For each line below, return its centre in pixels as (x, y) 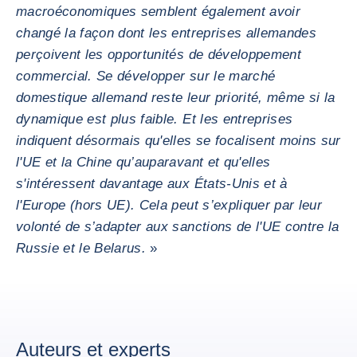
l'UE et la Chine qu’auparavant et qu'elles (143, 162)
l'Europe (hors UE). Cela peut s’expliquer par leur (169, 205)
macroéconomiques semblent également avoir (158, 12)
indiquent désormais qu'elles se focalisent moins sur (178, 141)
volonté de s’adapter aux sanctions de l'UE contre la (178, 227)
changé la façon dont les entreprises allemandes (166, 33)
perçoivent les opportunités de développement (159, 55)
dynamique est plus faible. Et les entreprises (155, 119)
